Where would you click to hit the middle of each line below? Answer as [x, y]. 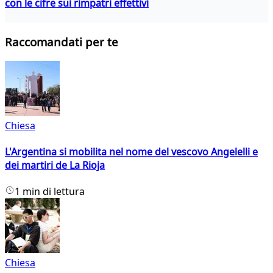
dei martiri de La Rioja [55, 165]
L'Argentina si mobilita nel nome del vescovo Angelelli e [131, 151]
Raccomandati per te [62, 41]
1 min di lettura [50, 192]
